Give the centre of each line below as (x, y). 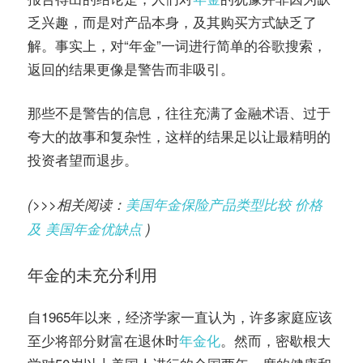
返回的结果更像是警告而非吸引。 (131, 68)
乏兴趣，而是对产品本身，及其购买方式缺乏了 (172, 21)
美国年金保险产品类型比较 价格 (224, 204)
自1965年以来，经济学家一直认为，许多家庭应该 (180, 317)
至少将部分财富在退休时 (103, 340)
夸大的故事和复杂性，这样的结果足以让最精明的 (179, 136)
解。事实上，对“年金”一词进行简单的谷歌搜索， (177, 45)
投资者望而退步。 (83, 160)
